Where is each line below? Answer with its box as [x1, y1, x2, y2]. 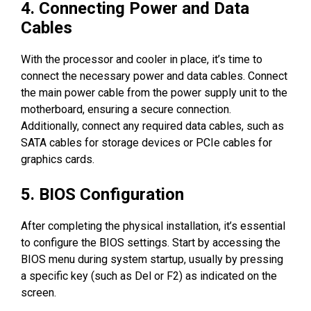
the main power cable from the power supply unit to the [21, 85, 287, 99]
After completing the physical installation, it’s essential [21, 219, 285, 233]
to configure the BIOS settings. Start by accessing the [21, 235, 280, 249]
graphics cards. [21, 152, 94, 166]
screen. [21, 285, 56, 299]
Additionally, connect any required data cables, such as [21, 119, 284, 133]
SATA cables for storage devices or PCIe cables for [21, 135, 272, 149]
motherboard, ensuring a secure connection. [21, 102, 231, 116]
